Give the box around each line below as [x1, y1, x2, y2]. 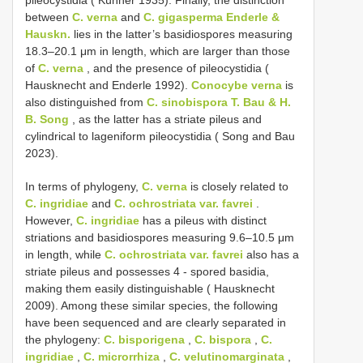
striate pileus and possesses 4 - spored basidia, [25, 265, 269, 279]
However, [25, 214, 76, 228]
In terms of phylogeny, [25, 180, 142, 194]
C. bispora [194, 333, 251, 347]
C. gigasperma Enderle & [143, 11, 280, 24]
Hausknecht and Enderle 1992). [25, 79, 191, 92]
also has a [243, 248, 299, 262]
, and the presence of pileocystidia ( [83, 62, 269, 75]
